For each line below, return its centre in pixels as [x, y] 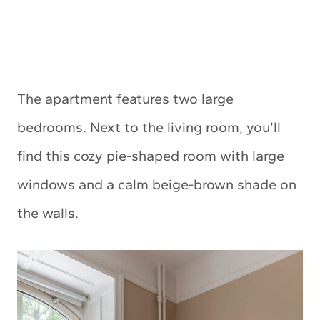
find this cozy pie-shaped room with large [151, 156]
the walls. [48, 213]
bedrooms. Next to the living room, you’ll [149, 127]
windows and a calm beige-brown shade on [157, 185]
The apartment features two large [125, 99]
